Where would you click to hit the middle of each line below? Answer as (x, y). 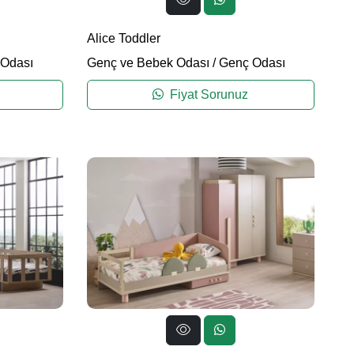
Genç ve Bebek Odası (148, 62)
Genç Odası (252, 62)
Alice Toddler (123, 38)
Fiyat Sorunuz (208, 94)
